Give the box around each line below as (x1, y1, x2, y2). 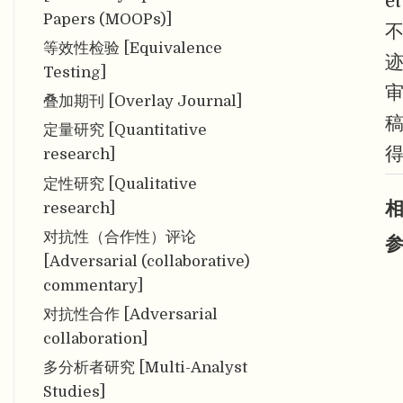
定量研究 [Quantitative (42, 121, 207, 139)
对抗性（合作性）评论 (42, 228, 196, 246)
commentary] (42, 276, 143, 294)
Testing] (42, 63, 106, 81)
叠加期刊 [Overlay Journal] (42, 93, 242, 111)
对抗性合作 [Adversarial (42, 306, 218, 324)
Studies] (42, 383, 105, 401)
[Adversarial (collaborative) (42, 252, 250, 270)
